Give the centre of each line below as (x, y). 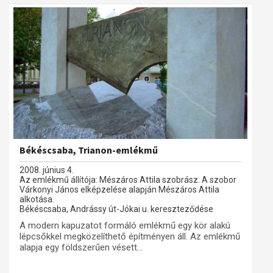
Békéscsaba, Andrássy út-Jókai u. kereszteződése (116, 209)
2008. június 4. (47, 170)
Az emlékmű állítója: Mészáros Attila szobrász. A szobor (128, 180)
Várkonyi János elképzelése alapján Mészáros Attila (119, 190)
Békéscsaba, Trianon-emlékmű (89, 150)
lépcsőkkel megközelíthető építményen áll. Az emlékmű (130, 236)
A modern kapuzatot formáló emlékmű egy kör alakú (125, 225)
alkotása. (37, 199)
